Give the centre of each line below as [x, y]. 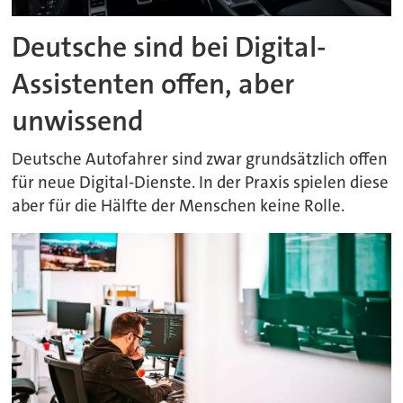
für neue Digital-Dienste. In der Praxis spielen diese [201, 182]
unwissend [78, 121]
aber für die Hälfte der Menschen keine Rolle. [179, 206]
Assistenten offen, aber [153, 84]
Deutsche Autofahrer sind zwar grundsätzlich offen [200, 159]
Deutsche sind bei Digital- [170, 47]
